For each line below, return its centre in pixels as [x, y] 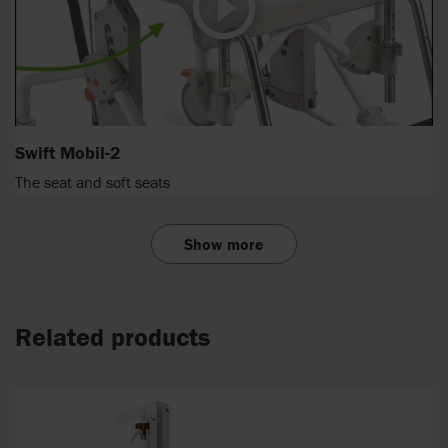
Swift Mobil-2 [68, 152]
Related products [112, 337]
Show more [224, 244]
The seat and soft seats [92, 182]
